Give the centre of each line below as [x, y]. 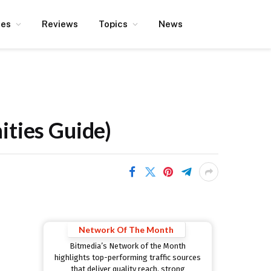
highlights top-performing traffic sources [128, 258]
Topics [113, 24]
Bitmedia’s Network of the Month [128, 246]
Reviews [60, 24]
